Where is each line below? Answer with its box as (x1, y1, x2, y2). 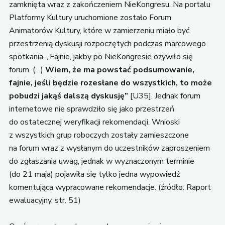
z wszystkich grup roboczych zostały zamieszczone (9, 130, 189, 141)
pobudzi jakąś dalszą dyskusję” (9, 90, 128, 102)
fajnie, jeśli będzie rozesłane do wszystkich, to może (9, 77, 212, 89)
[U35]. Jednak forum (128, 90, 200, 102)
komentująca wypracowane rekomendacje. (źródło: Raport (9, 182, 211, 193)
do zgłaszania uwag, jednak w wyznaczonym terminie (9, 156, 194, 167)
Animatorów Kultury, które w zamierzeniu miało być (9, 25, 189, 37)
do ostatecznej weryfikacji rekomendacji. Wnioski (9, 117, 180, 128)
